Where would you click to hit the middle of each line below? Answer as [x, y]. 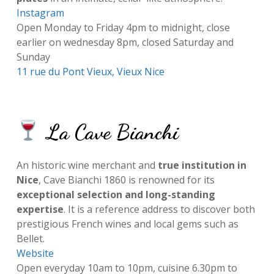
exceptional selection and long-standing [116, 195]
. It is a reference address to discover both [159, 209]
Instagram [40, 13]
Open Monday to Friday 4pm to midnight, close [123, 28]
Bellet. [30, 239]
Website [35, 254]
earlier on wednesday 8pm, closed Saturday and [125, 43]
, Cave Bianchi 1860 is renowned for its [126, 180]
